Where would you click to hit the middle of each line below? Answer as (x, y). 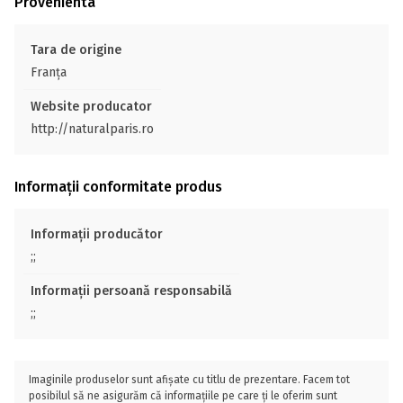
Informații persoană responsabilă (131, 291)
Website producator (91, 107)
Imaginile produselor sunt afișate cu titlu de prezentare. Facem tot (189, 380)
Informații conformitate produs (118, 187)
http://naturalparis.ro (92, 129)
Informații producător (97, 234)
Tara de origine (76, 50)
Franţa (49, 72)
